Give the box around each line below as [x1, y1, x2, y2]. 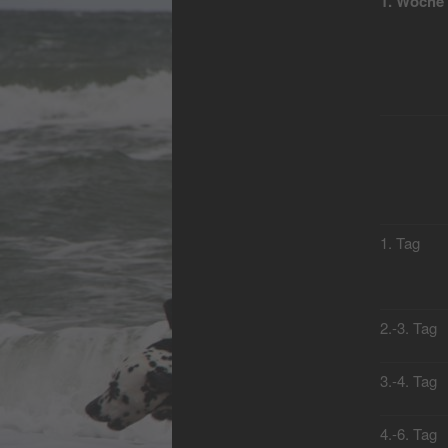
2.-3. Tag [379, 317, 437, 339]
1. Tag [379, 232, 420, 254]
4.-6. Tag [379, 423, 437, 445]
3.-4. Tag [379, 370, 437, 392]
